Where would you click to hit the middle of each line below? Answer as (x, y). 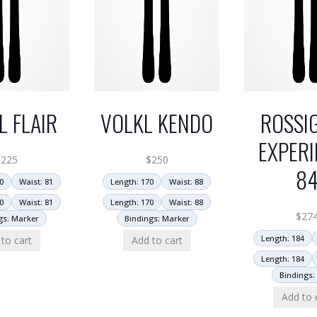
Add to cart (157, 241)
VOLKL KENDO (157, 123)
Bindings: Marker (157, 219)
